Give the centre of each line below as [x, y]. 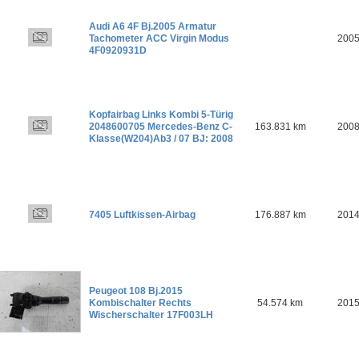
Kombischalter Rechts [140, 303]
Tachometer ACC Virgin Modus [159, 38]
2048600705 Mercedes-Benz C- [161, 126]
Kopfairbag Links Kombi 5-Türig [161, 114]
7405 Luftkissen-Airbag [142, 214]
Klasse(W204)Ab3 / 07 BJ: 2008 [161, 138]
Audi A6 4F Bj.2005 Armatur [153, 26]
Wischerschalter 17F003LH [151, 315]
